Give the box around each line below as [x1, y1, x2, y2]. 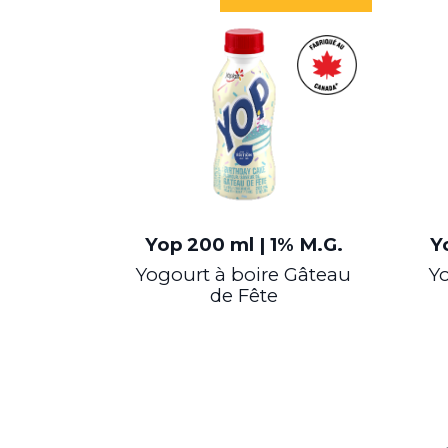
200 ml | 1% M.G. [186, 233, 343, 257]
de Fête [209, 284, 278, 308]
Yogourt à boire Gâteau [136, 263, 352, 287]
